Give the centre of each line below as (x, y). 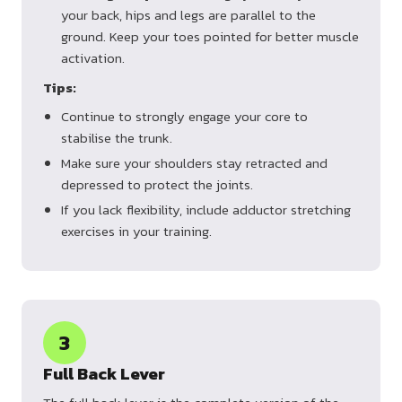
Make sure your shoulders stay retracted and (194, 163)
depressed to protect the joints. (157, 185)
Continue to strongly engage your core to (184, 117)
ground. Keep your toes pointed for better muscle (210, 37)
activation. (93, 58)
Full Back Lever (104, 374)
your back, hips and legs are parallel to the (188, 15)
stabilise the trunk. (117, 138)
